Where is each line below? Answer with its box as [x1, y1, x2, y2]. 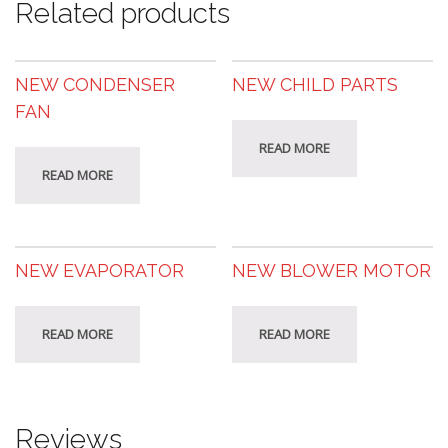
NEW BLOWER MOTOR [232, 260, 432, 282]
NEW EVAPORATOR [15, 260, 184, 282]
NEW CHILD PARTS [232, 74, 399, 96]
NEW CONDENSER [15, 74, 175, 96]
